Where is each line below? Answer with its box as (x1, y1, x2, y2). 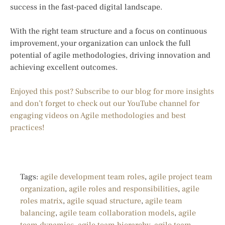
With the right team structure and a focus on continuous (10, 26, 207, 37)
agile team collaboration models (59, 208, 174, 218)
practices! (10, 123, 45, 133)
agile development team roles (40, 172, 145, 182)
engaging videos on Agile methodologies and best (10, 110, 186, 121)
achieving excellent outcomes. (10, 62, 118, 73)
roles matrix (20, 196, 63, 206)
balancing (20, 208, 55, 218)
